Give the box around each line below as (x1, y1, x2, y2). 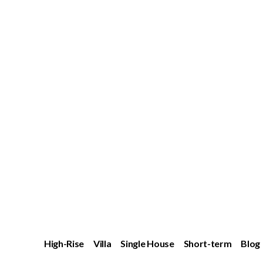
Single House (120, 238, 174, 249)
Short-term (183, 238, 232, 249)
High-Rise (43, 238, 85, 249)
